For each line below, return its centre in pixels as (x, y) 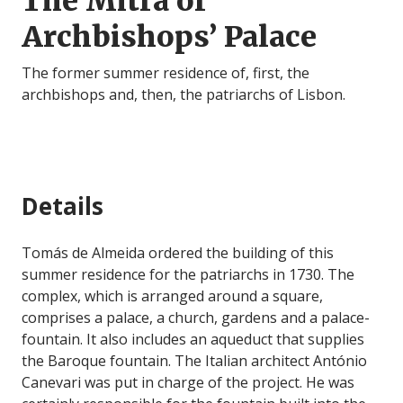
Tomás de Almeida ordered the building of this (178, 253)
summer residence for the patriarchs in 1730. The (188, 275)
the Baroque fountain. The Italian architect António (194, 361)
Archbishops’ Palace (169, 37)
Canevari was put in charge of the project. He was (188, 383)
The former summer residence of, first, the (166, 73)
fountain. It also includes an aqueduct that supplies (193, 340)
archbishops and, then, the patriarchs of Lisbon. (184, 95)
